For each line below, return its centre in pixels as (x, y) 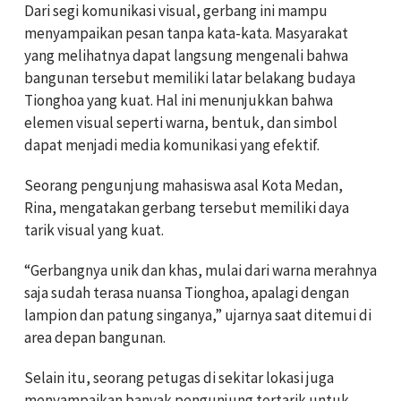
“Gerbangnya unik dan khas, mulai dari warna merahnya (200, 270)
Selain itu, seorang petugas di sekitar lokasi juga (179, 377)
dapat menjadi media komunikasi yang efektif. (172, 145)
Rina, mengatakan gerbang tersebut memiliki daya (187, 207)
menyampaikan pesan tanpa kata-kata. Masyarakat (186, 33)
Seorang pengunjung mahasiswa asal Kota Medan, (183, 185)
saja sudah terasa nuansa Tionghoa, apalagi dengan (187, 292)
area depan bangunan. (95, 337)
